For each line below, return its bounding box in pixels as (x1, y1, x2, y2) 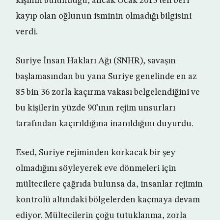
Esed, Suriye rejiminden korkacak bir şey (16, 148, 175, 158)
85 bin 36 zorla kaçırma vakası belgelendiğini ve (16, 88, 200, 97)
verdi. (16, 27, 38, 37)
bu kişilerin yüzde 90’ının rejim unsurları (16, 104, 175, 113)
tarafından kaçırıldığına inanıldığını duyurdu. (16, 119, 193, 129)
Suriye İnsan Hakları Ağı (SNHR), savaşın (16, 56, 176, 66)
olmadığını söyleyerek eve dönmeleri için (16, 164, 176, 173)
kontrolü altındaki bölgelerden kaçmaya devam (16, 195, 200, 205)
